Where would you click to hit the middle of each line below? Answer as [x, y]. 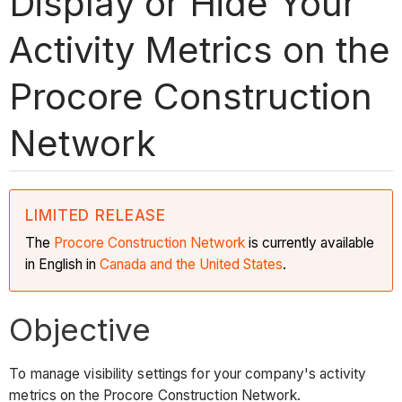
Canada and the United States [192, 264]
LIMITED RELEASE [96, 215]
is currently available [310, 242]
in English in [63, 264]
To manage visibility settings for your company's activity [188, 374]
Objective [80, 329]
